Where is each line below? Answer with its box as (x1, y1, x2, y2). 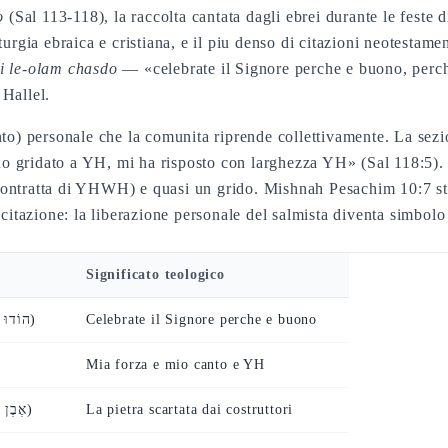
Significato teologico (86, 267, 225, 282)
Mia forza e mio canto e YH (86, 357, 265, 372)
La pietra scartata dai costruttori (86, 402, 294, 417)
